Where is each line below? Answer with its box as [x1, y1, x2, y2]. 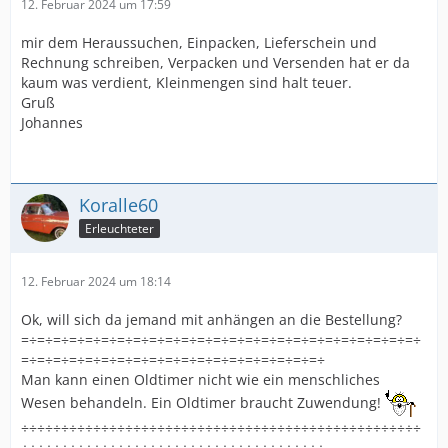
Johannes [21, 113, 83, 132]
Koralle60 [79, 193, 158, 217]
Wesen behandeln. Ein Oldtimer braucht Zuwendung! [21, 392, 385, 412]
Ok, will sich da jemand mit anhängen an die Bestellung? [21, 310, 402, 329]
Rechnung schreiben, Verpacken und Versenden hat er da [21, 53, 410, 72]
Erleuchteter [85, 219, 154, 237]
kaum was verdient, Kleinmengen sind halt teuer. [21, 73, 352, 92]
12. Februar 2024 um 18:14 [21, 273, 171, 290]
